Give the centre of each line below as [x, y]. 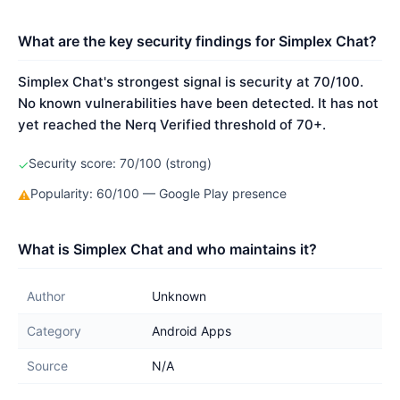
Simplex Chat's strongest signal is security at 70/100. [191, 82]
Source [47, 366]
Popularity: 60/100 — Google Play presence [158, 193]
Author [46, 296]
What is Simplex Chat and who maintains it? [167, 249]
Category [54, 331]
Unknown [179, 296]
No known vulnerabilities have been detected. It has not [198, 103]
